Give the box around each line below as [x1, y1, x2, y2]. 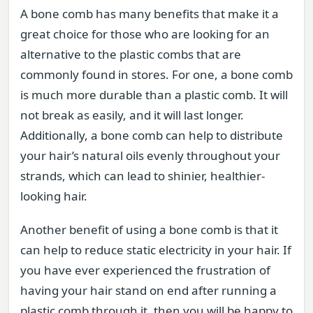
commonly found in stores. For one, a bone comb [20, 66, 293, 83]
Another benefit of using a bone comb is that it [20, 221, 278, 238]
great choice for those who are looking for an [20, 26, 270, 43]
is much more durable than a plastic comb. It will [20, 87, 288, 103]
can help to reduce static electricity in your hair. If [20, 241, 291, 258]
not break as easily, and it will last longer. [20, 107, 244, 124]
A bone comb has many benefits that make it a [20, 6, 279, 22]
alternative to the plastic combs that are [20, 46, 241, 63]
